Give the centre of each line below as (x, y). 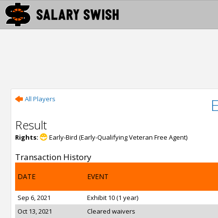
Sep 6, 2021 (34, 198)
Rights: (27, 137)
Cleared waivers (111, 211)
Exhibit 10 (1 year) (113, 198)
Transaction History (53, 157)
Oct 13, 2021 (35, 211)
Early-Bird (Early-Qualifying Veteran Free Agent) (118, 137)
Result (31, 125)
